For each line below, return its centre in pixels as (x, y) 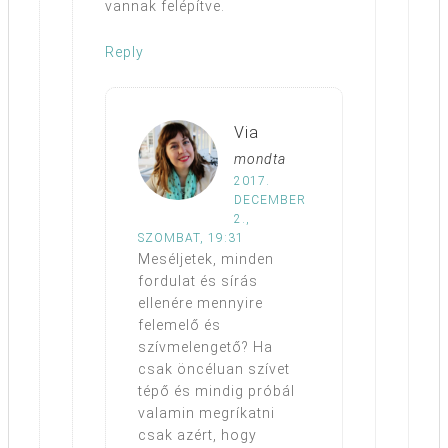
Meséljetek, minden (206, 258)
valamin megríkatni (206, 412)
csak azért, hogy (197, 434)
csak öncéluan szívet (214, 368)
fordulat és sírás (198, 280)
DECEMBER (270, 199)
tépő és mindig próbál (216, 390)
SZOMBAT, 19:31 (191, 237)
